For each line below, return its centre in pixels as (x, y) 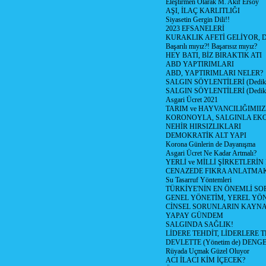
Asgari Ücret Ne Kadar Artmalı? (211, 153)
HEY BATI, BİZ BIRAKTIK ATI (214, 55)
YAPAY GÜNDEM (194, 216)
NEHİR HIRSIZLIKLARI (203, 126)
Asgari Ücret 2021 (192, 100)
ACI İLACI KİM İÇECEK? (205, 260)
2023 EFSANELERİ (195, 28)
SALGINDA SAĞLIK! (199, 224)
